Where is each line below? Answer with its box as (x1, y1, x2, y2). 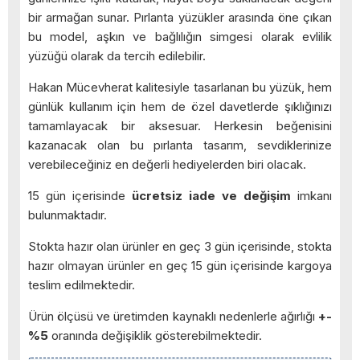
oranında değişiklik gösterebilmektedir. (48, 328, 262, 344)
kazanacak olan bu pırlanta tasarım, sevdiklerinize (28, 137, 332, 153)
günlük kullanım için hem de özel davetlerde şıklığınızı (28, 99, 332, 115)
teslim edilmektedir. (28, 277, 135, 293)
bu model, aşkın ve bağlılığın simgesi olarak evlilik (28, 29, 332, 45)
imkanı (291, 188, 332, 204)
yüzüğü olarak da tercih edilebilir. (28, 48, 206, 64)
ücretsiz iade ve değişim (132, 188, 291, 204)
